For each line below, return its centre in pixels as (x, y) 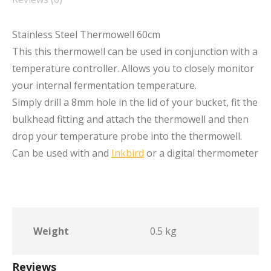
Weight (51, 231)
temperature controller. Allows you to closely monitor (133, 68)
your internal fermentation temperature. (104, 85)
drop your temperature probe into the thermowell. (127, 136)
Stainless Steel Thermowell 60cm (86, 34)
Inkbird (128, 153)
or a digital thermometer (201, 153)
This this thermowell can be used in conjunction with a (135, 51)
